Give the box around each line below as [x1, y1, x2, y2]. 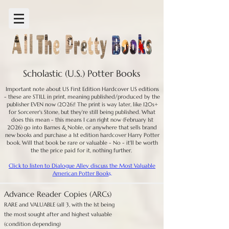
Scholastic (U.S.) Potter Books [23, 67, 140, 79]
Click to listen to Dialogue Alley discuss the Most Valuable [9, 162, 155, 169]
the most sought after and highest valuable [4, 211, 112, 218]
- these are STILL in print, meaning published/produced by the [4, 93, 160, 100]
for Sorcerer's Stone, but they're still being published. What [9, 108, 155, 116]
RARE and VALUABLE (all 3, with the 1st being [4, 201, 114, 208]
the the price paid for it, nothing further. [31, 147, 133, 154]
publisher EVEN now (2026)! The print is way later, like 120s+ [6, 101, 158, 108]
